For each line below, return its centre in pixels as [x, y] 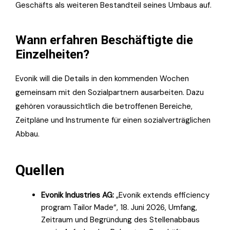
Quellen [40, 170]
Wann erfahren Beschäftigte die [104, 40]
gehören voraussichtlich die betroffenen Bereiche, [104, 106]
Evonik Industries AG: [78, 195]
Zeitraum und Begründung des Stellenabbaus [120, 219]
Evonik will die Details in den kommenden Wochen [102, 78]
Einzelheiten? [52, 54]
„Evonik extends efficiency [162, 195]
